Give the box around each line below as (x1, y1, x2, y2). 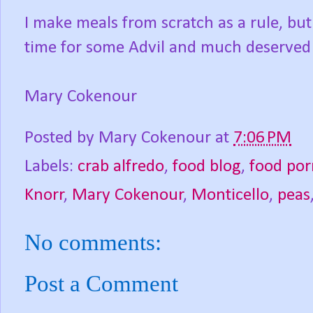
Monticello (191, 187, 269, 205)
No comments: (24, 229, 161, 256)
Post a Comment (24, 270, 178, 297)
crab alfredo (78, 158, 164, 176)
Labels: (24, 158, 78, 176)
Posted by (24, 129, 99, 147)
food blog (173, 158, 241, 176)
